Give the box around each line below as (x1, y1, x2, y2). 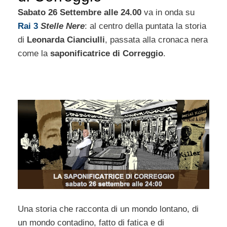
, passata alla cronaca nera (105, 34, 208, 45)
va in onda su (141, 7, 195, 17)
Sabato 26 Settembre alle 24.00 (18, 7, 141, 17)
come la (18, 48, 50, 58)
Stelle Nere (41, 21, 85, 31)
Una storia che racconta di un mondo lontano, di (18, 204, 199, 214)
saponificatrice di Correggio (50, 48, 163, 58)
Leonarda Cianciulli (27, 34, 105, 45)
